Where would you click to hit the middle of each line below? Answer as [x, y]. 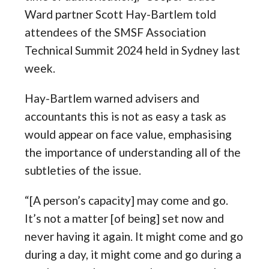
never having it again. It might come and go [134, 237]
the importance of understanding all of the [133, 153]
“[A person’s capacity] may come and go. [127, 201]
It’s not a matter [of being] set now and [125, 219]
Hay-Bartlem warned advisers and [112, 98]
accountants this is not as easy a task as [126, 116]
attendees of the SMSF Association [116, 32]
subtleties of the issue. [83, 171]
